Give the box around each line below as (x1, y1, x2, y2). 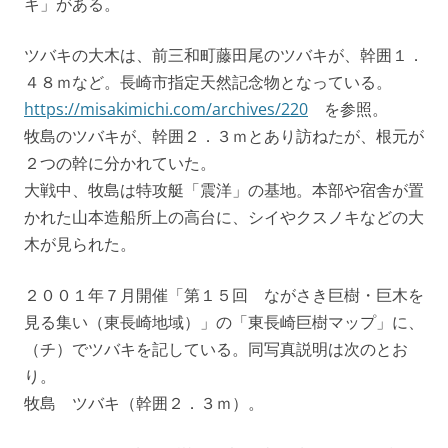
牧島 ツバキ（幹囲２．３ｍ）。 (24, 392, 264, 415)
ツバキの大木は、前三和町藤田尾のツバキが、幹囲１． (24, 44, 424, 67)
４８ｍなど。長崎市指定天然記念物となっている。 (24, 71, 392, 94)
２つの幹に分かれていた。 (24, 152, 216, 175)
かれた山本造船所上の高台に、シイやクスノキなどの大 (24, 206, 424, 229)
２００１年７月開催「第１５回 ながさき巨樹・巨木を (24, 284, 424, 307)
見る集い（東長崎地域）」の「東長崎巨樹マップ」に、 (24, 311, 424, 334)
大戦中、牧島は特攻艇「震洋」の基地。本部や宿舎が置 (24, 179, 424, 202)
